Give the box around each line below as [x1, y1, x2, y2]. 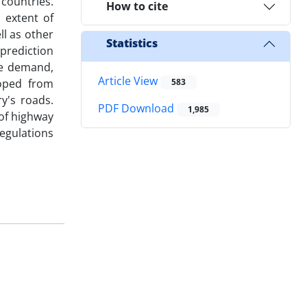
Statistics [106, 36, 158, 51]
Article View [98, 73, 160, 88]
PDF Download [98, 101, 177, 116]
